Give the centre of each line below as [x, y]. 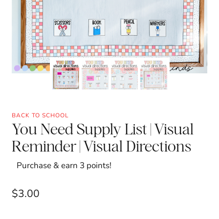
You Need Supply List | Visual [103, 129]
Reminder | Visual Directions [101, 146]
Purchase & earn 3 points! [64, 165]
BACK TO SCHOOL [40, 115]
